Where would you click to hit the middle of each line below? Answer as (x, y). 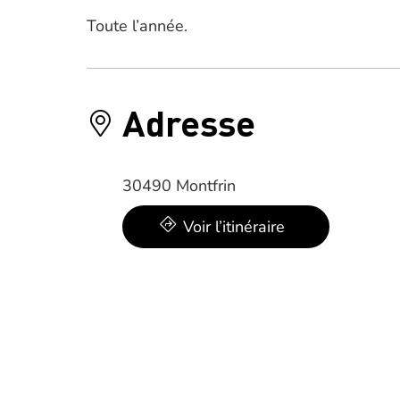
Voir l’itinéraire (234, 227)
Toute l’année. (137, 26)
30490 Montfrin (179, 186)
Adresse (189, 122)
